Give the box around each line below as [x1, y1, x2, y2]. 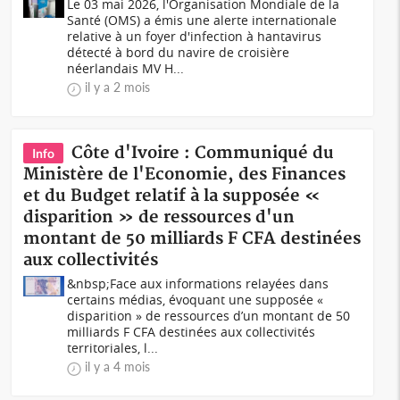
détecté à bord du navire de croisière [67, 44, 290, 61]
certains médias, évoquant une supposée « [67, 291, 324, 308]
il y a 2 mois [85, 79, 151, 95]
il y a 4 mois [85, 359, 151, 374]
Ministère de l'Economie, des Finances [23, 164, 346, 185]
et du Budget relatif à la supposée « [23, 186, 321, 206]
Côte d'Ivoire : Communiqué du [71, 143, 335, 163]
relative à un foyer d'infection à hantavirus [67, 28, 322, 45]
